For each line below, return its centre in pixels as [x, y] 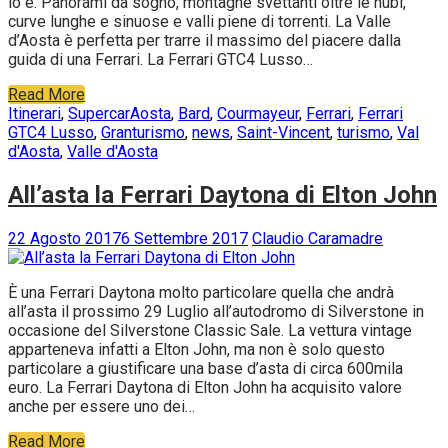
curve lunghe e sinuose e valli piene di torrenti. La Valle [199, 22]
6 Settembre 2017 [184, 238]
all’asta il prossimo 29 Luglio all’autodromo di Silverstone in [216, 311]
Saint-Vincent [283, 133]
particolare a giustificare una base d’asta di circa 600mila [205, 368]
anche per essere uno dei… [101, 406]
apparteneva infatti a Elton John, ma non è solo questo [196, 349]
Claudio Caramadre [317, 238]
